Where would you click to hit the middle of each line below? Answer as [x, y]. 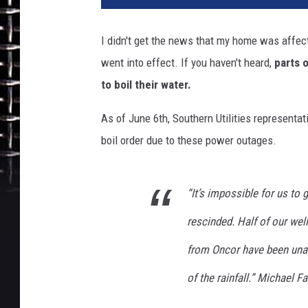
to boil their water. [146, 85]
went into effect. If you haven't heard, [188, 63]
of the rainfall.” [221, 278]
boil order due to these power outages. [189, 141]
